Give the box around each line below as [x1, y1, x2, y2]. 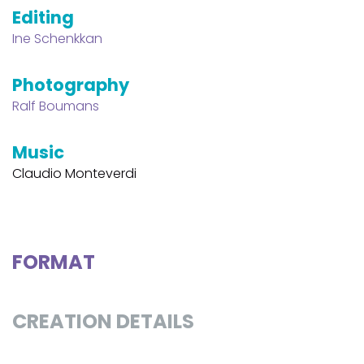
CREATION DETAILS [12, 307, 194, 335]
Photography [12, 72, 129, 97]
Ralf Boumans [12, 96, 99, 115]
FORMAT [12, 248, 95, 275]
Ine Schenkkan [12, 28, 102, 48]
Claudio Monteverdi [12, 163, 136, 183]
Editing [12, 5, 74, 29]
